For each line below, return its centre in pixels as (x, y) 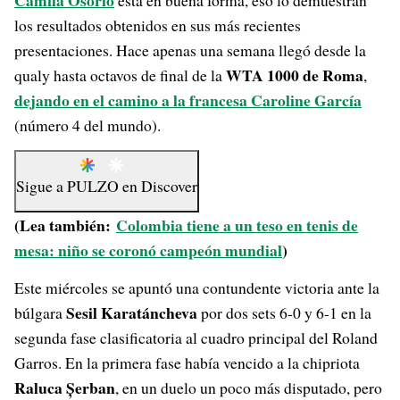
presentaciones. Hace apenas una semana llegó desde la (190, 50)
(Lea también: (65, 225)
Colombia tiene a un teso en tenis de (237, 225)
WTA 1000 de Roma (293, 75)
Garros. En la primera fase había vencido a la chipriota (187, 362)
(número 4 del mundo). (87, 125)
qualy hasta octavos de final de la (118, 75)
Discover (169, 186)
